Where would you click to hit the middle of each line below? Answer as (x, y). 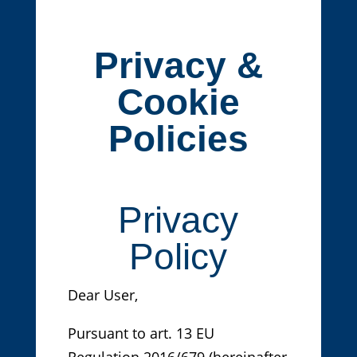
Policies (178, 139)
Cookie (178, 102)
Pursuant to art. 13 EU (141, 333)
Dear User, (102, 295)
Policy (178, 257)
